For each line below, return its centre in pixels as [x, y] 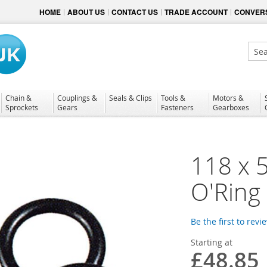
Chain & [18, 97]
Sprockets [22, 107]
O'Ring [226, 192]
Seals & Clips [131, 97]
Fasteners [177, 107]
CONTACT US [135, 12]
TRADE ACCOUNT [196, 12]
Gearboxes [231, 107]
